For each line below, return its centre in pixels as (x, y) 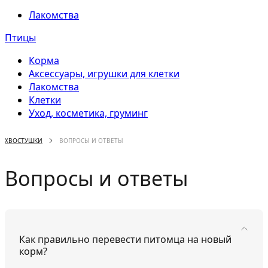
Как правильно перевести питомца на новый (125, 239)
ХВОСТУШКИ (24, 141)
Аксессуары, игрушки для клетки (104, 74)
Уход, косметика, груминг (88, 113)
